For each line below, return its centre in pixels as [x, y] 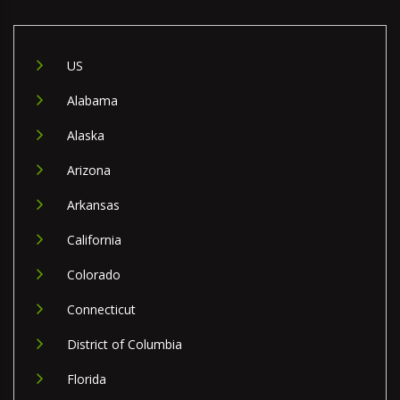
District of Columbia [125, 345]
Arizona [89, 171]
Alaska [86, 136]
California [94, 240]
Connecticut [101, 310]
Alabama [92, 101]
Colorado [94, 275]
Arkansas [93, 205]
